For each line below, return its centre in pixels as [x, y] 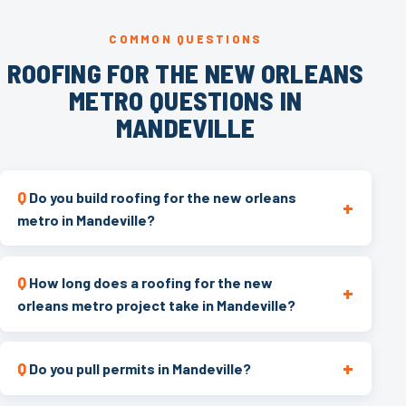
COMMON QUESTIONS [186, 39]
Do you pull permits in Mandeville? [140, 369]
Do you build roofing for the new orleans [163, 197]
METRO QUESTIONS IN [186, 100]
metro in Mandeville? [87, 219]
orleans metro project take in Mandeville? [157, 305]
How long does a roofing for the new [151, 283]
